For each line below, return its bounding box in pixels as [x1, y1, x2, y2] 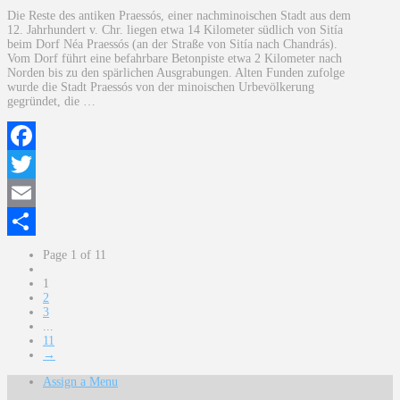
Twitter [7, 185, 44, 199]
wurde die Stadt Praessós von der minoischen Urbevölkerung [7, 79, 314, 94]
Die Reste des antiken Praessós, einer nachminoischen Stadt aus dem [7, 8, 351, 22]
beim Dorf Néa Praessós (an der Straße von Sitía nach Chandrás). [7, 37, 337, 51]
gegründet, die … [7, 94, 96, 108]
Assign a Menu [43, 374, 118, 388]
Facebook [7, 156, 55, 171]
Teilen [7, 242, 38, 256]
